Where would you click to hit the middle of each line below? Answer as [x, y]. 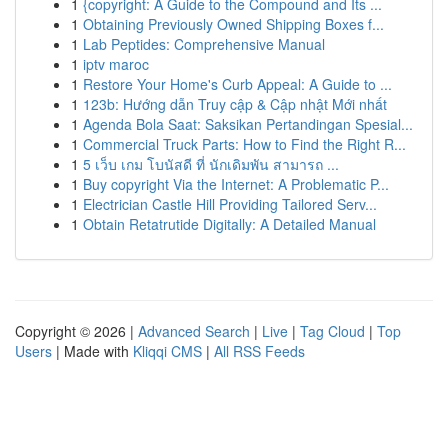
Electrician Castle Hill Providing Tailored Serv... [230, 204]
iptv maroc [116, 64]
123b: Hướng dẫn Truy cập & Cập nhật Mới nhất [235, 104]
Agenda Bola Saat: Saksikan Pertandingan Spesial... [248, 124]
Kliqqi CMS [167, 351]
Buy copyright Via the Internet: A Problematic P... [236, 184]
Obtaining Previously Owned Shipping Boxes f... [233, 24]
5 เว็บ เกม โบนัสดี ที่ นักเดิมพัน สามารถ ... [211, 164]
